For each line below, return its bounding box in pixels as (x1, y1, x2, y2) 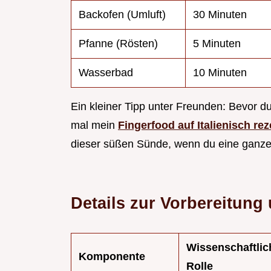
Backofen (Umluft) (79, 8, 166, 21)
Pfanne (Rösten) (79, 38, 158, 50)
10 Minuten (193, 67, 247, 79)
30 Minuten (193, 8, 247, 21)
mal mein (71, 119, 118, 132)
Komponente (79, 250, 145, 263)
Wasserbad (79, 67, 133, 79)
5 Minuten (193, 38, 241, 50)
